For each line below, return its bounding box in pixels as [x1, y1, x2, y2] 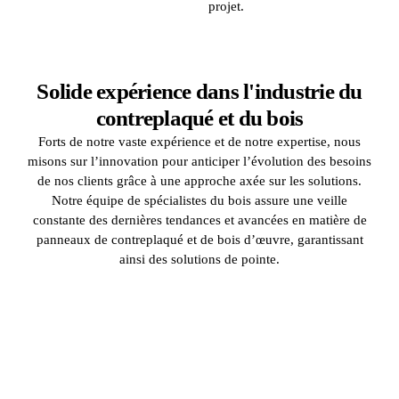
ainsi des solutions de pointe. [119, 251, 280, 266]
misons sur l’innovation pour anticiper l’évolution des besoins [28, 153, 371, 168]
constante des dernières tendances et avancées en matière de [32, 212, 367, 227]
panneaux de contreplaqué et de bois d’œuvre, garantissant [36, 232, 363, 247]
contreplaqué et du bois [95, 105, 304, 130]
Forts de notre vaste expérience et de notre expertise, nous [38, 134, 361, 149]
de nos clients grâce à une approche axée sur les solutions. [37, 173, 362, 188]
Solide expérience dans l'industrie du [37, 78, 362, 103]
